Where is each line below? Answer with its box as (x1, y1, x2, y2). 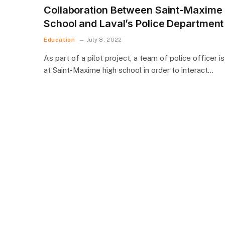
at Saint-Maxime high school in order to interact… (44, 65, 213, 74)
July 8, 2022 (86, 36, 122, 43)
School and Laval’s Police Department (44, 17, 224, 30)
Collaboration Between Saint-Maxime (44, 4, 222, 16)
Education (44, 36, 75, 43)
